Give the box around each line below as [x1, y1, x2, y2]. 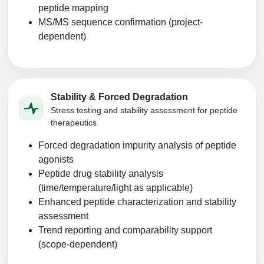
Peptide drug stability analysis [38, 168, 163, 179]
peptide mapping [38, 2, 108, 13]
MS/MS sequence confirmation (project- [38, 16, 203, 27]
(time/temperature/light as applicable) [38, 182, 193, 193]
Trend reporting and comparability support [38, 225, 212, 235]
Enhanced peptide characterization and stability [38, 196, 236, 207]
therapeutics [51, 117, 97, 127]
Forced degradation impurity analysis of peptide [38, 140, 236, 150]
